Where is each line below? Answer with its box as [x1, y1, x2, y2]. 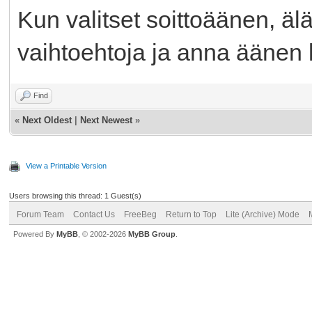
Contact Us [73, 209, 115, 219]
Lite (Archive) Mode [226, 209, 299, 219]
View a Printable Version [26, 161, 107, 170]
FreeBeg [124, 209, 157, 219]
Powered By [13, 229, 56, 238]
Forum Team [17, 209, 64, 219]
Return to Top [166, 209, 217, 219]
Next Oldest [22, 114, 72, 125]
